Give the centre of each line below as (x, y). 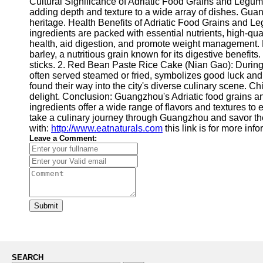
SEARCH (28, 257)
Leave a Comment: (63, 138)
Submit (46, 206)
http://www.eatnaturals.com (107, 128)
